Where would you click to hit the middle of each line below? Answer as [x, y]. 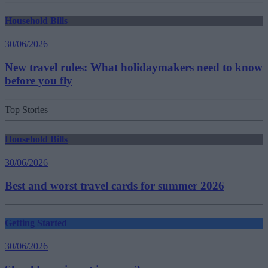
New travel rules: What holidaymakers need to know [134, 67]
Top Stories [26, 109]
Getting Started [36, 223]
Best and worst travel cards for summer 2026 [115, 185]
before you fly [39, 80]
